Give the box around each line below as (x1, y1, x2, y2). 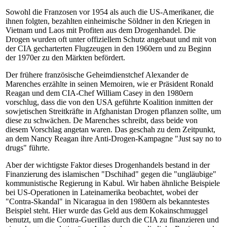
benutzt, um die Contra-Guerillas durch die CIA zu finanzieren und (6, 215, 219, 224)
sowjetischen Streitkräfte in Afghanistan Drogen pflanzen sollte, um (6, 107, 221, 116)
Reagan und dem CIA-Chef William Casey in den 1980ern (6, 89, 193, 97)
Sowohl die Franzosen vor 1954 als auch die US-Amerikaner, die (6, 8, 214, 16)
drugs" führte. (6, 143, 50, 152)
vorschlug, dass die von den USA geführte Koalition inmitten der (6, 98, 213, 106)
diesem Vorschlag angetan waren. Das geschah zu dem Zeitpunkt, (6, 125, 215, 134)
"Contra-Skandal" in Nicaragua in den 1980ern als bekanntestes (6, 197, 209, 206)
